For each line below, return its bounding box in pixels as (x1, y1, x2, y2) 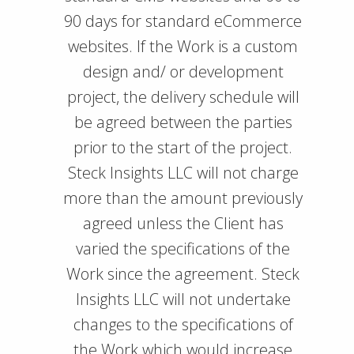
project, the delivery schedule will (66, 86, 299, 107)
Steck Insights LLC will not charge (67, 162, 299, 183)
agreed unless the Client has (82, 213, 284, 234)
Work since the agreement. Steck (66, 263, 299, 284)
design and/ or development (82, 61, 284, 82)
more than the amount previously (63, 187, 303, 209)
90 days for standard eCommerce (64, 10, 302, 32)
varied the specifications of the (76, 238, 290, 259)
